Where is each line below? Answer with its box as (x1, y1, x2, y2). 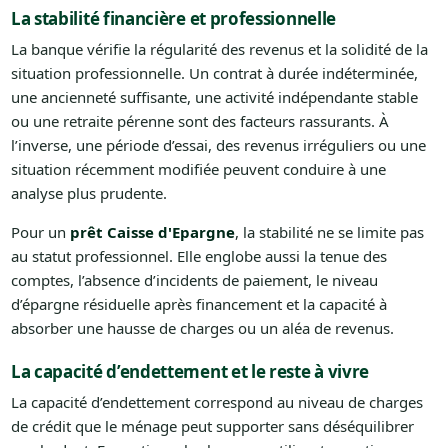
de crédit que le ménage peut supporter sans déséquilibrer (10, 415, 414, 436)
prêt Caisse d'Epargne (69, 221, 235, 242)
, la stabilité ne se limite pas (234, 221, 424, 242)
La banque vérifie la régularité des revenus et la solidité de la (10, 38, 428, 59)
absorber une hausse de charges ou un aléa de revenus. (10, 317, 394, 338)
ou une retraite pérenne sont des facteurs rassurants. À (10, 110, 389, 131)
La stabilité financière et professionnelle (10, 6, 337, 30)
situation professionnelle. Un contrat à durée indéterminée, (10, 62, 418, 83)
